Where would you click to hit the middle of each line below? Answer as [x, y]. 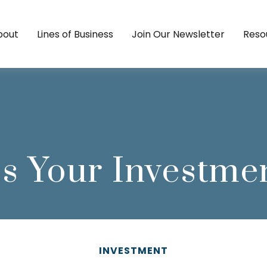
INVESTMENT [133, 251]
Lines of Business [75, 34]
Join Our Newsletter [178, 34]
